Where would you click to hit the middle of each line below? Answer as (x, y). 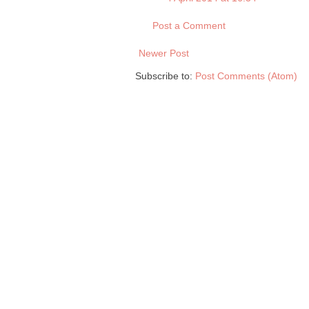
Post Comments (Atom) (246, 76)
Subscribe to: (165, 76)
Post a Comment (189, 26)
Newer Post (164, 53)
